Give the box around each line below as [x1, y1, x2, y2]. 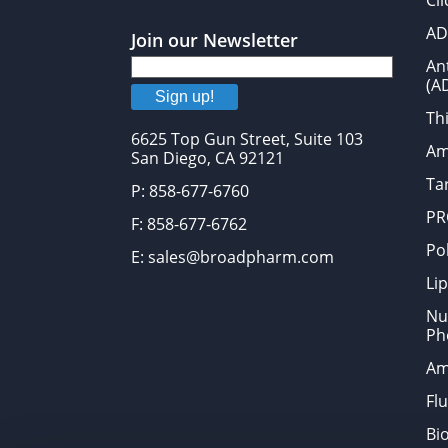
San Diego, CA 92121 [131, 147, 285, 170]
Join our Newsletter [131, 28, 299, 53]
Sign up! [155, 88, 215, 106]
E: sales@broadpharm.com [131, 246, 335, 269]
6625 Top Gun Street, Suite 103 [131, 128, 364, 151]
